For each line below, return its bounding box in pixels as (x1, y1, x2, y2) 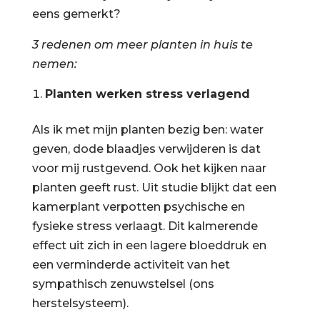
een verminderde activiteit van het (31, 257, 230, 271)
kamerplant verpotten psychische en (31, 199, 245, 214)
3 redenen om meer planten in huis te (31, 37, 253, 51)
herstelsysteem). (31, 296, 129, 310)
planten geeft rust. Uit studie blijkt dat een (31, 180, 276, 194)
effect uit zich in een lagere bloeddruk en (31, 238, 266, 252)
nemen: (31, 56, 77, 71)
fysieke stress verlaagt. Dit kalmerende (31, 219, 258, 233)
